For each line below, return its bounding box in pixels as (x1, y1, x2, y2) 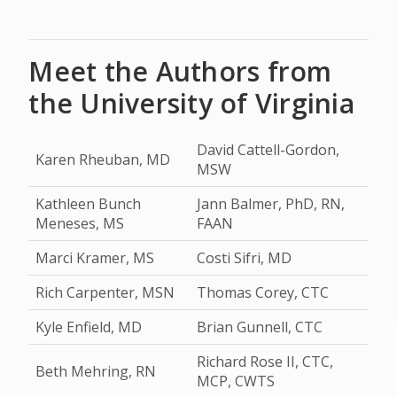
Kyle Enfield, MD (35, 317, 143, 337)
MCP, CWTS (197, 371, 276, 391)
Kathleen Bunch (35, 194, 142, 214)
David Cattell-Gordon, (197, 140, 340, 160)
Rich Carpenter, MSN (35, 283, 175, 302)
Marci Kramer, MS (35, 248, 155, 268)
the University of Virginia (28, 85, 354, 121)
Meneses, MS (35, 214, 125, 233)
